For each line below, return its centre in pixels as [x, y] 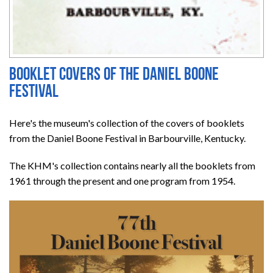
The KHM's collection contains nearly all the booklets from [132, 166]
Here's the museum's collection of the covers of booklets [127, 123]
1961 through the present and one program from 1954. [122, 181]
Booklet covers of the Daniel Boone [114, 76]
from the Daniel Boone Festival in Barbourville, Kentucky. [127, 138]
